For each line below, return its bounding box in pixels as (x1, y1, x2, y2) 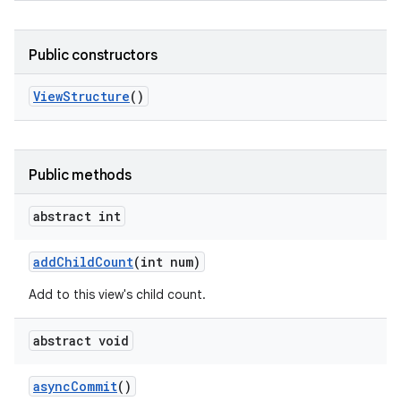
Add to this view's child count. (29, 286, 206, 303)
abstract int (33, 208, 121, 225)
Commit (71, 378, 117, 395)
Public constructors (29, 47, 158, 64)
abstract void (33, 332, 129, 349)
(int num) (133, 253, 200, 270)
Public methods (29, 166, 132, 184)
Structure (63, 88, 130, 105)
